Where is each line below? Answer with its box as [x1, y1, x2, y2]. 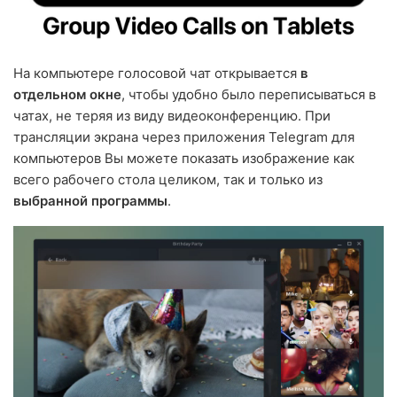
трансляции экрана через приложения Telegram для [13, 128, 354, 145]
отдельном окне [13, 85, 121, 103]
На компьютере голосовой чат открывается [13, 64, 300, 82]
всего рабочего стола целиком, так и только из [13, 170, 323, 188]
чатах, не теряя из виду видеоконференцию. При [13, 106, 331, 124]
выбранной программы [13, 191, 167, 209]
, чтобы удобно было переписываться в [121, 85, 376, 103]
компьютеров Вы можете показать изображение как [13, 149, 354, 167]
